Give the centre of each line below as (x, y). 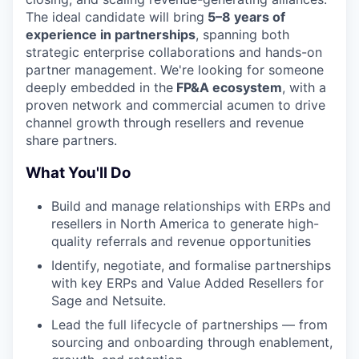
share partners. (71, 141)
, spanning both (242, 35)
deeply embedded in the (99, 88)
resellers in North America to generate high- (185, 223)
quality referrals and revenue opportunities (181, 241)
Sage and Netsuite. (109, 300)
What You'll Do (78, 172)
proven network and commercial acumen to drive (175, 105)
